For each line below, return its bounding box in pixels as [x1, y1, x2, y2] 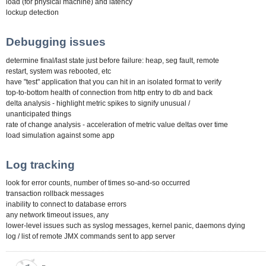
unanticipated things [6, 109, 71, 118]
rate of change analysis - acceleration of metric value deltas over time [6, 120, 228, 129]
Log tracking [6, 158, 75, 171]
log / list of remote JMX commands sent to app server [6, 232, 175, 241]
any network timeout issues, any [6, 211, 109, 220]
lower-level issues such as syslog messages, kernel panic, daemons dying [6, 221, 245, 230]
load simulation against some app [6, 131, 115, 140]
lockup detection [6, 8, 59, 17]
